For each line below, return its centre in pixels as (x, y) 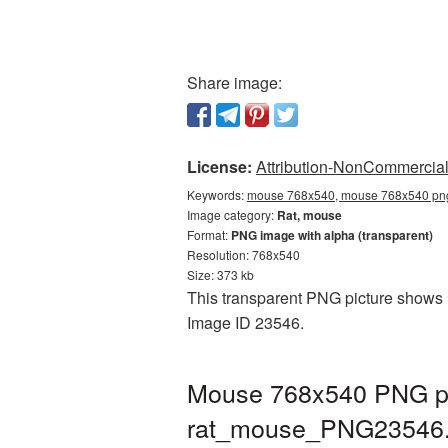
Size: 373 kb (220, 274)
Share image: (234, 82)
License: (219, 166)
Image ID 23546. (245, 322)
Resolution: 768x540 (243, 254)
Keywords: (217, 194)
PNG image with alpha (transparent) (332, 235)
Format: (209, 234)
